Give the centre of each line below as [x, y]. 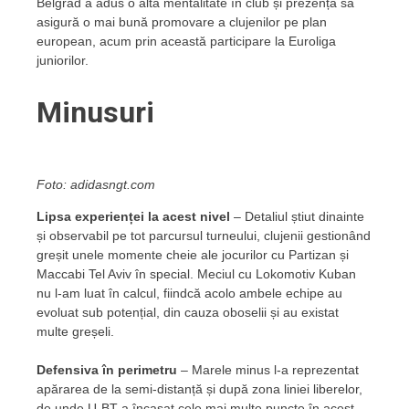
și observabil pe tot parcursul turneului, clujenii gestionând [204, 235]
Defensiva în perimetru [107, 369]
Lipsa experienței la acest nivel [133, 216]
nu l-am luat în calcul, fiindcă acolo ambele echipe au [189, 293]
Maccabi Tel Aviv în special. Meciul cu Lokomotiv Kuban [196, 273]
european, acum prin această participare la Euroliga [186, 41]
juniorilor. [63, 60]
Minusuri [95, 113]
